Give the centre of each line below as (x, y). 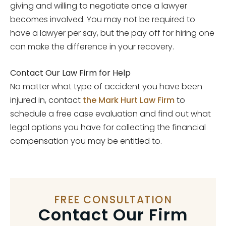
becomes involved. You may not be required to (103, 19)
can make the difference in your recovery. (92, 46)
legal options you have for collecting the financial (108, 127)
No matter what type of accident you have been (106, 86)
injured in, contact (46, 100)
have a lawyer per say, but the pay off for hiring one (112, 33)
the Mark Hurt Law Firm (129, 100)
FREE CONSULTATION (113, 200)
